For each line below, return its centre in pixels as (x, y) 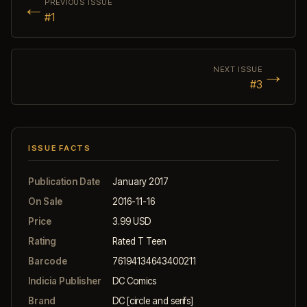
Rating (42, 241)
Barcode (48, 261)
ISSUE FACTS (60, 148)
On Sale (45, 201)
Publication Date (64, 181)
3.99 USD (132, 221)
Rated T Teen (139, 241)
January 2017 (140, 181)
